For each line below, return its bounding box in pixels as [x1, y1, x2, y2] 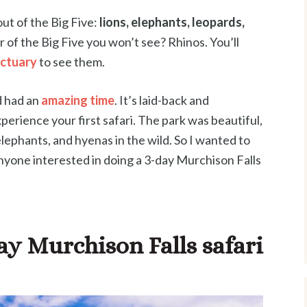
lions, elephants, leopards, [99, 14, 245, 29]
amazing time [41, 92, 114, 108]
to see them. [37, 53, 105, 69]
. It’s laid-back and [114, 92, 209, 108]
